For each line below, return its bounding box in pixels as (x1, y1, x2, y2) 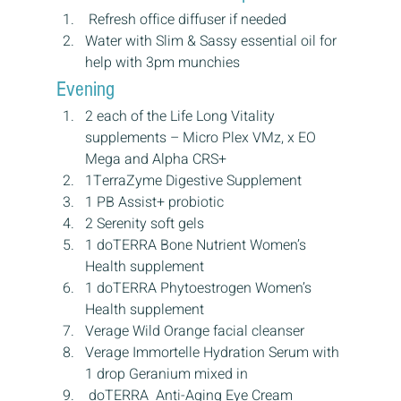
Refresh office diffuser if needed (84, 9, 286, 31)
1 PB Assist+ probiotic (84, 192, 224, 214)
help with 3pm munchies (84, 52, 240, 74)
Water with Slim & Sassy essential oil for (84, 30, 340, 53)
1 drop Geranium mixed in (84, 363, 248, 386)
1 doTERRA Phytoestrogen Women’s (84, 277, 315, 300)
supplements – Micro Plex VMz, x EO (84, 127, 320, 149)
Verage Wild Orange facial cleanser (84, 320, 304, 343)
